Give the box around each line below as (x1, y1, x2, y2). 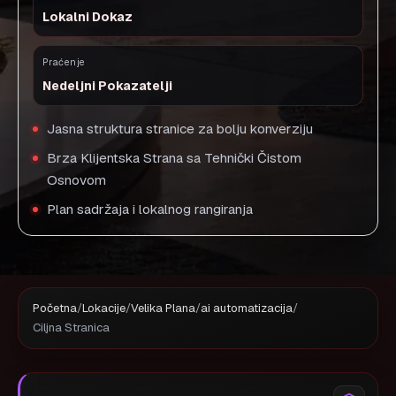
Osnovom (47, 171, 106, 189)
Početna (33, 301, 77, 316)
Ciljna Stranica (33, 320, 110, 335)
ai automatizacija (201, 301, 293, 316)
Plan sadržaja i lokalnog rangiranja (47, 201, 253, 218)
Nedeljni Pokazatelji (42, 78, 172, 94)
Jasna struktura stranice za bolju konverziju (47, 120, 313, 138)
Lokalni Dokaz (42, 9, 133, 25)
